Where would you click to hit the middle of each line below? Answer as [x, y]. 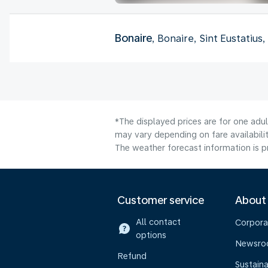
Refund [132, 256]
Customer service [161, 200]
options [151, 235]
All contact [158, 222]
